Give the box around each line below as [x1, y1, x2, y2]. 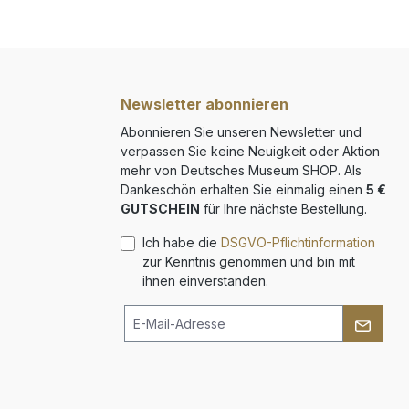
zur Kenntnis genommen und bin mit [142, 254, 355, 269]
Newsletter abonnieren [121, 95, 288, 113]
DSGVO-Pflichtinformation [221, 235, 375, 250]
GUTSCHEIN [121, 201, 200, 216]
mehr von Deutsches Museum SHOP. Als [121, 163, 362, 178]
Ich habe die [142, 235, 221, 250]
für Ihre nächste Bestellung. [200, 201, 367, 216]
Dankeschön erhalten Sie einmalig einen [121, 182, 366, 197]
